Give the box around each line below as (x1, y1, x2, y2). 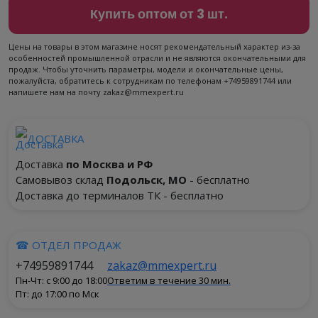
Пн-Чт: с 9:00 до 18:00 (16, 274, 107, 287)
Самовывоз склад (16, 172, 106, 187)
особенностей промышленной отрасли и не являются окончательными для (9, 53, 306, 63)
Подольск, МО (106, 172, 187, 187)
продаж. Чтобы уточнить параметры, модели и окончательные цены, (9, 64, 283, 75)
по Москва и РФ (66, 157, 153, 171)
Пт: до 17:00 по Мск (16, 287, 99, 300)
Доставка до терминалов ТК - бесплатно (16, 188, 224, 202)
